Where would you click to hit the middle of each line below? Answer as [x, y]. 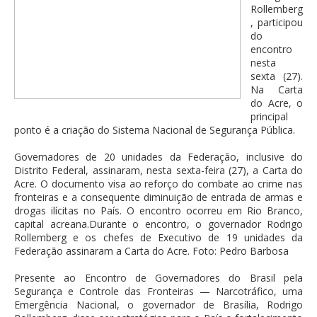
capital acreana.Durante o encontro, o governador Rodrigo [158, 224]
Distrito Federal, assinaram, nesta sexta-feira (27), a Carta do [158, 171]
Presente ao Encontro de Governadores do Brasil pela [158, 278]
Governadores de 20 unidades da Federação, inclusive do [158, 157]
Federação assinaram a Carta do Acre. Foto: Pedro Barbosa [151, 251]
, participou [277, 23]
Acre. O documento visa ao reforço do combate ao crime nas [158, 184]
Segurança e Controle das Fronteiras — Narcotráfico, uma [158, 292]
